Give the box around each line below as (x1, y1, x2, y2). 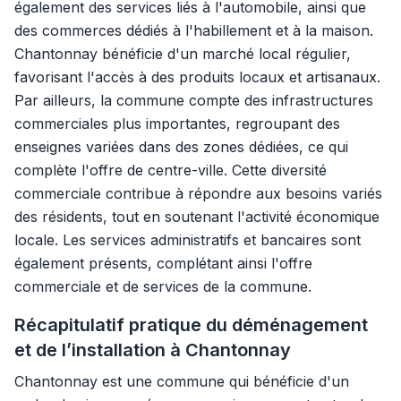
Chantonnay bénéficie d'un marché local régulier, (14, 45, 351, 63)
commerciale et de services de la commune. (14, 277, 311, 295)
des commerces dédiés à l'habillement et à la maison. (14, 21, 373, 39)
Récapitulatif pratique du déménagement (14, 314, 368, 336)
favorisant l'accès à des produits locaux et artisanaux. (14, 68, 380, 86)
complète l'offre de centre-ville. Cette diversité (14, 161, 327, 179)
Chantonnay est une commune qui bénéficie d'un (14, 372, 349, 390)
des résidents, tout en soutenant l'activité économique (14, 208, 380, 226)
